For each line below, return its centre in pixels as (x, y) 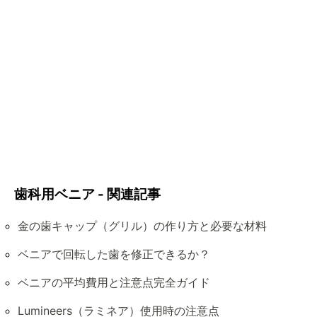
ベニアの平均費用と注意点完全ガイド (114, 282)
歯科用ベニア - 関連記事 (87, 195)
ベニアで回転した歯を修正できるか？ (114, 254)
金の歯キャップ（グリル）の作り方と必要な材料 (142, 225)
